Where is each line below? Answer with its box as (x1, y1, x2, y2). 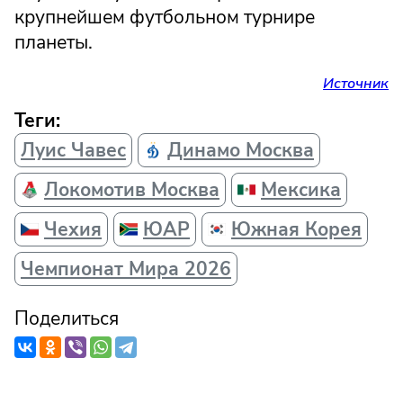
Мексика (261, 177, 341, 203)
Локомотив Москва (44, 177, 219, 203)
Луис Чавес (21, 138, 126, 164)
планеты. (14, 30, 93, 56)
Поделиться (14, 306, 119, 332)
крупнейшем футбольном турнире (14, 4, 315, 31)
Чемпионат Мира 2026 (21, 256, 231, 282)
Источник (323, 74, 389, 94)
